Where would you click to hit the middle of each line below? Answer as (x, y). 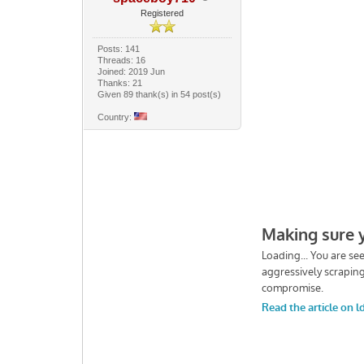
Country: (116, 117)
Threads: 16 (122, 60)
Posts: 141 (119, 48)
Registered (162, 13)
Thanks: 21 (120, 82)
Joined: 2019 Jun (132, 71)
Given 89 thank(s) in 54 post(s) (160, 94)
